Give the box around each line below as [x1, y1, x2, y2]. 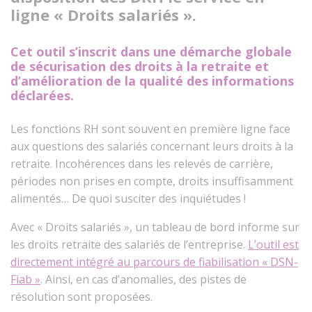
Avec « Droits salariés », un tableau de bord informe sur [10, 219, 299, 235]
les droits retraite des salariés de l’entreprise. [10, 237, 248, 252]
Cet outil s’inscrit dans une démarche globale [10, 43, 292, 60]
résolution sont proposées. [10, 289, 153, 304]
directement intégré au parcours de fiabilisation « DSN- [10, 254, 298, 270]
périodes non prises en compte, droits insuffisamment [10, 173, 293, 189]
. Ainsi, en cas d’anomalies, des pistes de [40, 272, 247, 287]
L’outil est [248, 237, 299, 252]
